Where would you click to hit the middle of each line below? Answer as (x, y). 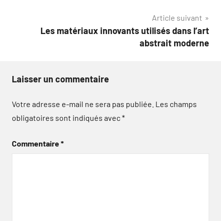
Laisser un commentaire (60, 79)
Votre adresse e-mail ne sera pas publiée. (83, 104)
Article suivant (177, 18)
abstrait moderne (174, 43)
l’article (35, 22)
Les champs (176, 104)
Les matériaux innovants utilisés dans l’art (125, 31)
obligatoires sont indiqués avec (67, 118)
